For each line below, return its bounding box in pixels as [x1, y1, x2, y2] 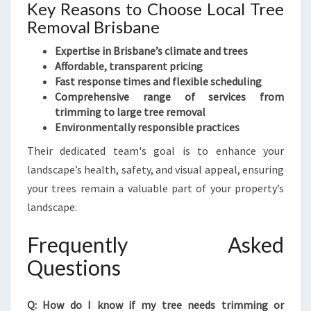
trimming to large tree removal [55, 105, 205, 119]
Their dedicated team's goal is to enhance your [27, 144, 284, 158]
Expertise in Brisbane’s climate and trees [55, 44, 248, 58]
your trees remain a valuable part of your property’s [27, 181, 284, 195]
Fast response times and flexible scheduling [55, 74, 262, 88]
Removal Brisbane [27, 17, 160, 37]
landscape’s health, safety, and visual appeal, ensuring [27, 162, 284, 176]
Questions [27, 255, 121, 280]
